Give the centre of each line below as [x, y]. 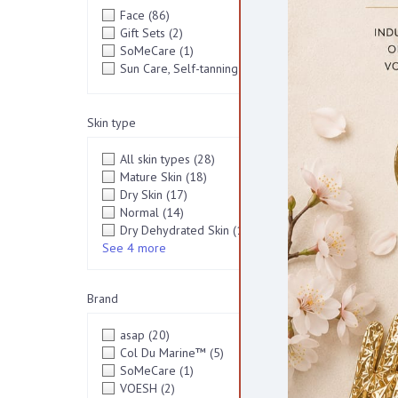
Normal [141, 212]
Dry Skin [143, 195]
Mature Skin [152, 177]
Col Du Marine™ [164, 353]
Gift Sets [144, 33]
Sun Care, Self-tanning [180, 68]
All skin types [156, 159]
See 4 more [134, 248]
